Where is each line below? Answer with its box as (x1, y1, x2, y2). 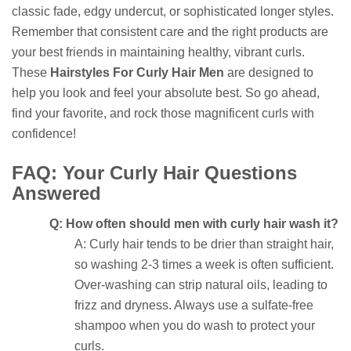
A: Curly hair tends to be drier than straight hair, (74, 237, 334, 251)
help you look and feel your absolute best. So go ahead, (12, 85, 320, 100)
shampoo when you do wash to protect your (74, 318, 315, 332)
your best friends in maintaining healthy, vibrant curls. (12, 45, 305, 59)
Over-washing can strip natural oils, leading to (74, 277, 327, 291)
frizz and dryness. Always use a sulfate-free (74, 298, 313, 312)
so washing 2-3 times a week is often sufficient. (74, 257, 334, 271)
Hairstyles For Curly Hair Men (50, 65, 224, 79)
